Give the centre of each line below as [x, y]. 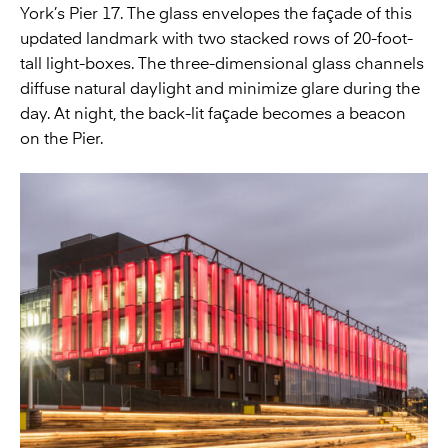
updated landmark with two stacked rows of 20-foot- [216, 38]
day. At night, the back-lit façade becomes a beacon [213, 113]
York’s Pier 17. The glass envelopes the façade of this [216, 13]
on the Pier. [61, 138]
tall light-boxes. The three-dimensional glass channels [222, 63]
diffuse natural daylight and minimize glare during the [220, 88]
